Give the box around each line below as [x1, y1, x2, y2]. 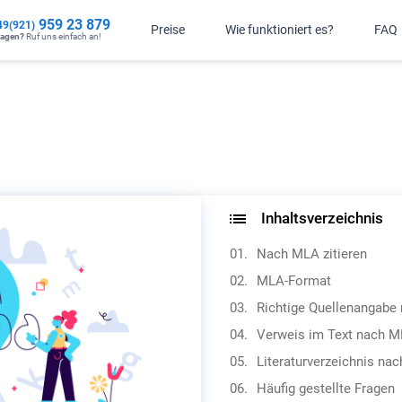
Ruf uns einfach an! [26, 31, 102, 41]
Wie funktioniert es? [225, 22, 335, 37]
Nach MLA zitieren [257, 246, 367, 262]
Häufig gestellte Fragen [257, 380, 395, 397]
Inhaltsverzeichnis [258, 209, 383, 227]
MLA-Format [257, 273, 331, 289]
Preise [151, 22, 186, 37]
